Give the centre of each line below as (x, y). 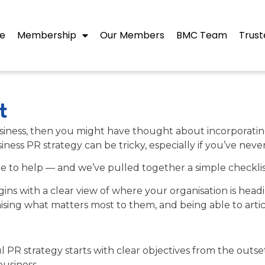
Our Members (132, 35)
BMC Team (202, 35)
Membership (47, 35)
